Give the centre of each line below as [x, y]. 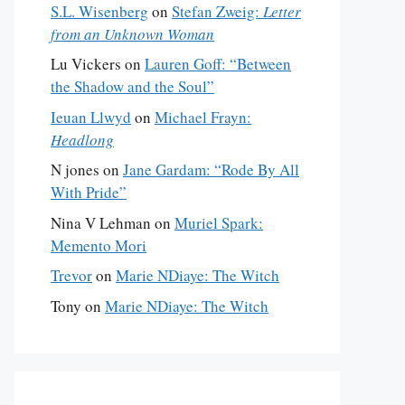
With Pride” [89, 192]
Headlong [82, 139]
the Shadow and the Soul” [132, 86]
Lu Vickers [86, 64]
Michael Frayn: [203, 117]
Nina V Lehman [101, 222]
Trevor [71, 275]
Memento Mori [99, 245]
